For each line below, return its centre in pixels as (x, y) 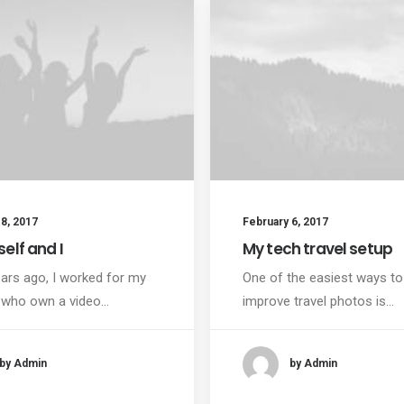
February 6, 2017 (285, 221)
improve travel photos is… (318, 301)
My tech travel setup (317, 248)
